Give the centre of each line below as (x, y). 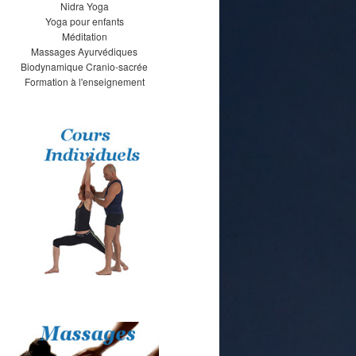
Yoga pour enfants (84, 21)
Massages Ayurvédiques (84, 51)
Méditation (84, 36)
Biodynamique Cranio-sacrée (84, 66)
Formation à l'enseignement (84, 81)
